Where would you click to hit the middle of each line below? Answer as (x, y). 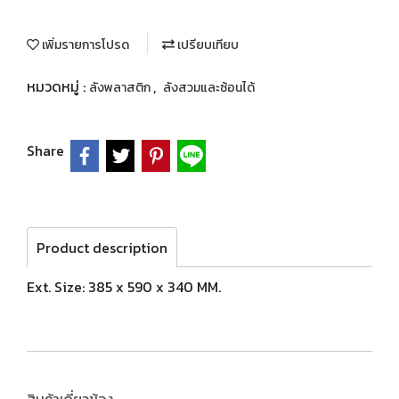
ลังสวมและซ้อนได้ (209, 88)
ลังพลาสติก (121, 88)
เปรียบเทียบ (207, 45)
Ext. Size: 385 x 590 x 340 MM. (124, 287)
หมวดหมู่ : (58, 86)
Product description (102, 248)
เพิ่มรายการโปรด (84, 45)
